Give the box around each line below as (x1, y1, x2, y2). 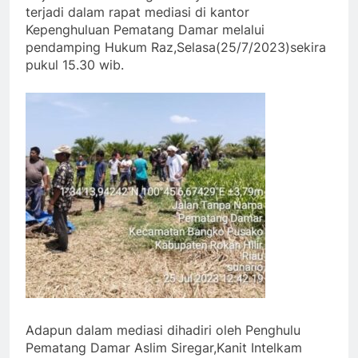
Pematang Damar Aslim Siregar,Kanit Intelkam (26, 339, 302, 356)
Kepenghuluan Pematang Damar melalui (26, 21, 265, 38)
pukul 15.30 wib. (26, 56, 124, 73)
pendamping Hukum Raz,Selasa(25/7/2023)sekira (26, 38, 326, 55)
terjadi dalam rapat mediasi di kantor (26, 3, 249, 20)
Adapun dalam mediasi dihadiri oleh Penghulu (26, 321, 300, 338)
